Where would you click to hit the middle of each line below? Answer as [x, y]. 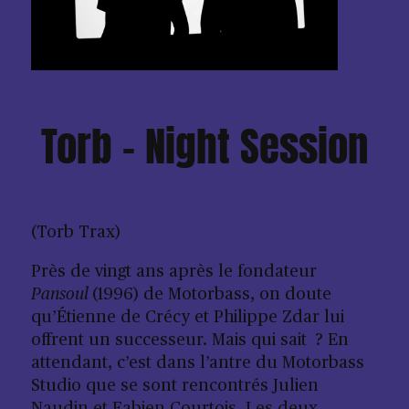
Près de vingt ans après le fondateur [173, 272]
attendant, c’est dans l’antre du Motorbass [197, 363]
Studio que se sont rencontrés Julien [174, 386]
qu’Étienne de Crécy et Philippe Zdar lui [187, 318]
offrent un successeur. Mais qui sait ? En [189, 341]
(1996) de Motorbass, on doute [211, 295]
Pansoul [61, 295]
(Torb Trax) [75, 233]
